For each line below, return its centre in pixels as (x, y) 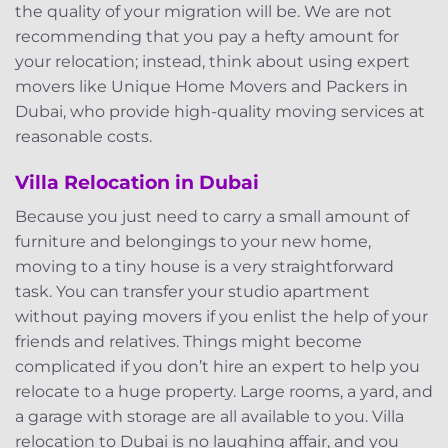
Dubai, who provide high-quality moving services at (220, 112)
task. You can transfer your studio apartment (192, 291)
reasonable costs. (83, 137)
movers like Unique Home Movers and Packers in (211, 87)
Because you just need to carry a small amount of (212, 216)
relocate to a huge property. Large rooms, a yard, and (224, 391)
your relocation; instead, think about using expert (212, 62)
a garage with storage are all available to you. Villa (209, 416)
